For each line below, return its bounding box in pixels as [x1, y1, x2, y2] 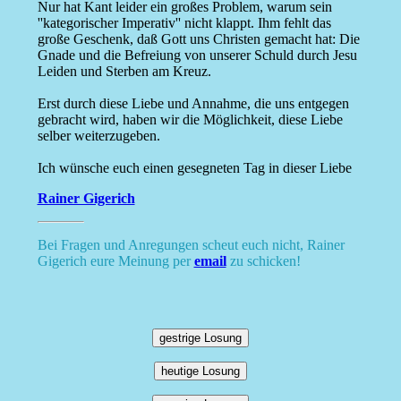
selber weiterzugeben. [37, 128, 160, 144]
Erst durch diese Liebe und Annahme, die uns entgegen [37, 96, 349, 112]
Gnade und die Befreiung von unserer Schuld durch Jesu [37, 47, 357, 64]
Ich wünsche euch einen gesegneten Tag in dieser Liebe [37, 160, 352, 176]
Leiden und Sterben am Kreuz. [37, 64, 211, 80]
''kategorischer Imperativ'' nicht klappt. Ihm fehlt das [37, 15, 331, 31]
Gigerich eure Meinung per [37, 253, 194, 269]
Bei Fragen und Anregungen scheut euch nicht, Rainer [37, 237, 345, 253]
